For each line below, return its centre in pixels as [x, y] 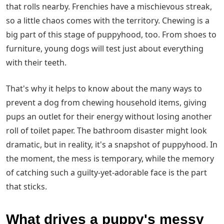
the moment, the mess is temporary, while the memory [110, 159]
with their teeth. [37, 63]
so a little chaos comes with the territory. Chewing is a [108, 21]
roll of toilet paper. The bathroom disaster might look [106, 131]
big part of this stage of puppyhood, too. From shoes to [111, 35]
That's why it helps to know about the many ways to [104, 89]
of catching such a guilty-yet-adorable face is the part [106, 173]
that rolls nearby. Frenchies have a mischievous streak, [109, 7]
